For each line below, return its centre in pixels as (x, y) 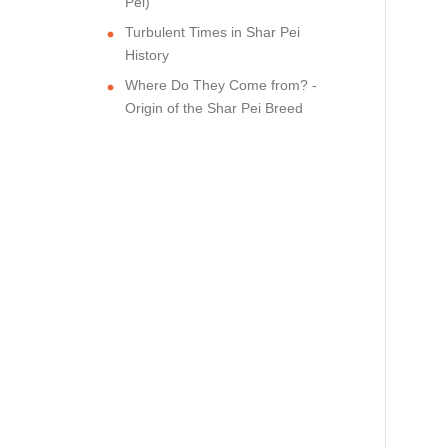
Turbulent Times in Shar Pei (212, 31)
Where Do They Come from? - (221, 84)
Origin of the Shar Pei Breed (214, 107)
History (147, 54)
